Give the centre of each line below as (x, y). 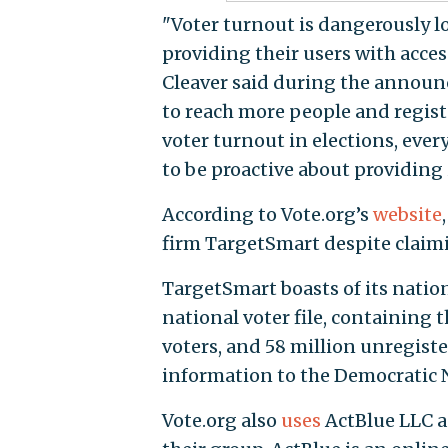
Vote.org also (221, 421)
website (407, 215)
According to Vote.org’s (267, 215)
